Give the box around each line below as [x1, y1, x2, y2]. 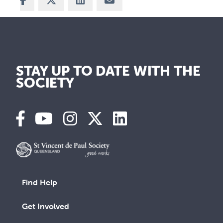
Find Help [22, 177, 57, 188]
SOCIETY [16, 74, 75, 92]
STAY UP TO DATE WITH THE [16, 62, 201, 80]
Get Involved [22, 201, 69, 212]
